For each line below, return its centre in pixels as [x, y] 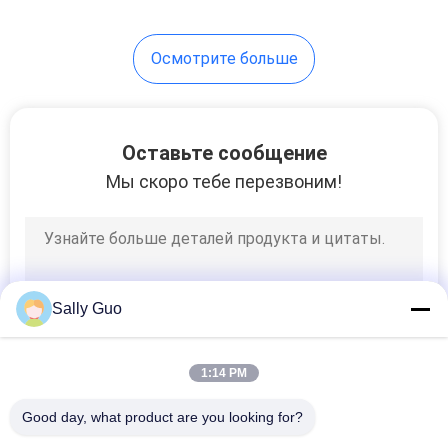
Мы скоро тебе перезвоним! [224, 181]
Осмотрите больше [224, 58]
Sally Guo [87, 308]
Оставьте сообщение [224, 152]
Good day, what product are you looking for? [162, 417]
